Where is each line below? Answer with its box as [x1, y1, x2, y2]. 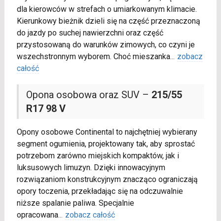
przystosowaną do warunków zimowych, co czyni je [16, 40, 195, 50]
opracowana [16, 210, 58, 220]
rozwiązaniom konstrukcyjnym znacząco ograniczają [16, 175, 198, 184]
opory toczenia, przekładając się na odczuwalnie [16, 186, 183, 196]
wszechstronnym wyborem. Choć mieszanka [16, 52, 170, 62]
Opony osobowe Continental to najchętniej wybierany [16, 127, 197, 137]
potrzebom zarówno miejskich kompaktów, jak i [16, 151, 179, 161]
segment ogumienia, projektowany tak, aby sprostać [16, 139, 195, 149]
